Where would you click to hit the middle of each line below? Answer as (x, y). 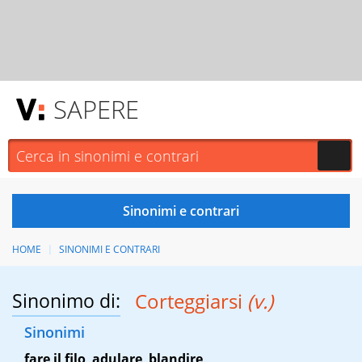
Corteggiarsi (191, 301)
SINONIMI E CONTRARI (109, 249)
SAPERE (96, 109)
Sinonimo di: (66, 301)
